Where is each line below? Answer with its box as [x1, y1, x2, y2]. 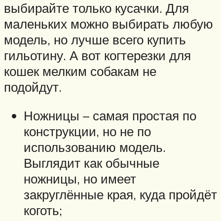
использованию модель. [24, 139, 166, 155]
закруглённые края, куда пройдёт [24, 186, 217, 202]
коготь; [24, 202, 62, 218]
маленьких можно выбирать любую [4, 15, 213, 32]
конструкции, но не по [24, 123, 151, 139]
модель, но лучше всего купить [4, 31, 186, 47]
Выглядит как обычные [24, 154, 159, 171]
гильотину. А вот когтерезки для [4, 47, 191, 63]
